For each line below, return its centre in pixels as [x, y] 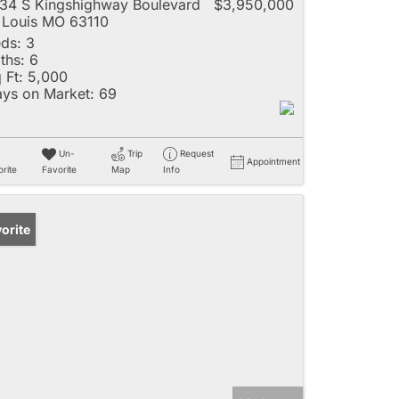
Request [196, 154]
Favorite [59, 170]
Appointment [273, 162]
